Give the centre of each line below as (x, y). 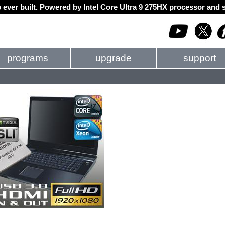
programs (28, 58)
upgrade (114, 58)
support (199, 58)
